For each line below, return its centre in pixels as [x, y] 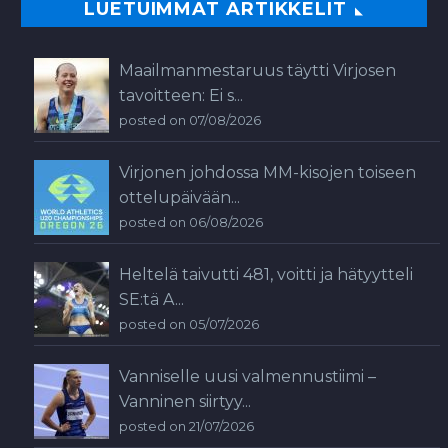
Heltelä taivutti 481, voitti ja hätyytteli [266, 275]
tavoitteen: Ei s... [181, 96]
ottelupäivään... [179, 198]
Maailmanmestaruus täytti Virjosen [257, 71]
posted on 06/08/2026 [191, 223]
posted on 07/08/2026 [190, 121]
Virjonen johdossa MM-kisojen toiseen [267, 173]
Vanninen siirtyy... [185, 402]
